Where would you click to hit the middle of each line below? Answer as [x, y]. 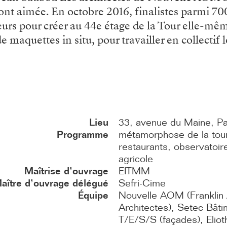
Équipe [93, 195]
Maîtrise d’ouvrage [66, 171]
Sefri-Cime [142, 183]
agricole [136, 158]
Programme [83, 134]
